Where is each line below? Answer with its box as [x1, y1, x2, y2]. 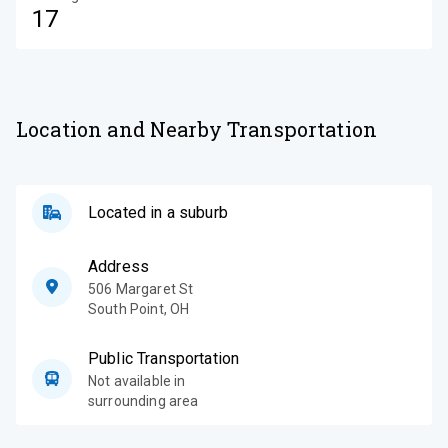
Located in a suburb [88, 202, 228, 222]
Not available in [88, 372, 186, 389]
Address [88, 256, 150, 276]
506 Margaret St [88, 280, 194, 297]
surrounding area [88, 392, 199, 409]
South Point [88, 300, 164, 317]
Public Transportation [88, 348, 240, 368]
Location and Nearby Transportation [16, 115, 378, 142]
